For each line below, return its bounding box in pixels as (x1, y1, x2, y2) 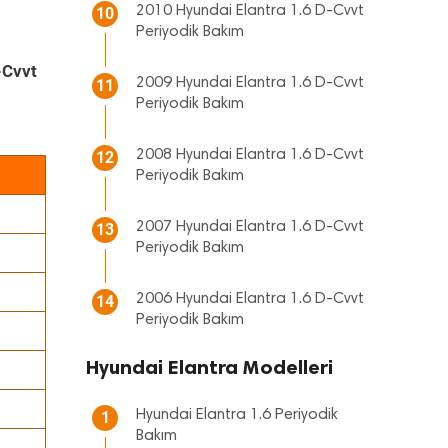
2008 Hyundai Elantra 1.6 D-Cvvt (136, 147, 364, 163)
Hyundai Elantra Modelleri (86, 355, 333, 379)
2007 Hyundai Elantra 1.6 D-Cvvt (136, 219, 364, 235)
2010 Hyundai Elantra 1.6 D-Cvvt (136, 3, 364, 19)
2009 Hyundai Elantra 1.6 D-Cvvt (136, 75, 364, 91)
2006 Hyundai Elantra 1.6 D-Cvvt (136, 291, 364, 307)
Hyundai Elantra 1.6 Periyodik (136, 407, 338, 423)
